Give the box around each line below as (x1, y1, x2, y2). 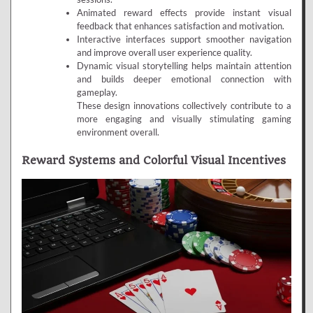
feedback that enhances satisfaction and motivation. (76, 20, 284, 32)
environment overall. (76, 126, 159, 138)
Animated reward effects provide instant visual (76, 7, 291, 19)
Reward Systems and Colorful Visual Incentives (22, 153, 286, 167)
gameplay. (76, 87, 117, 99)
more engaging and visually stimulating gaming (76, 113, 291, 125)
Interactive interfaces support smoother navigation (76, 34, 291, 45)
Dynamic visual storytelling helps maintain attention (76, 60, 291, 72)
